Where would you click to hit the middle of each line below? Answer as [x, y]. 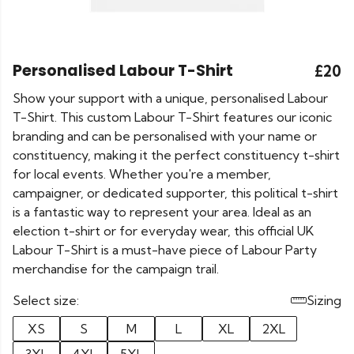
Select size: [46, 300]
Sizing [324, 300]
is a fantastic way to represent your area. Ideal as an [162, 212]
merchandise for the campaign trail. [116, 269]
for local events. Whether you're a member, [142, 174]
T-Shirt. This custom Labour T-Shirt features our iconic [172, 117]
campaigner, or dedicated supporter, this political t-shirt [175, 193]
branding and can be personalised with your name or [165, 136]
